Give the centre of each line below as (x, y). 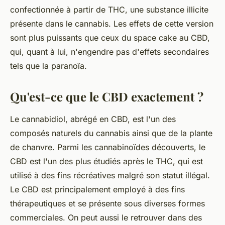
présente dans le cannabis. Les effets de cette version (112, 24)
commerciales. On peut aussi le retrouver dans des (106, 218)
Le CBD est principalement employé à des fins (97, 190)
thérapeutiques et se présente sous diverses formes (107, 204)
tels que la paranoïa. (48, 66)
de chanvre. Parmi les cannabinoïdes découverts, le (108, 147)
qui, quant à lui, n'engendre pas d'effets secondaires (109, 52)
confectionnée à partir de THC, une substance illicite (109, 10)
